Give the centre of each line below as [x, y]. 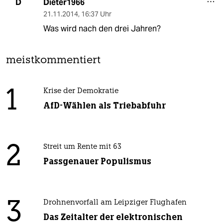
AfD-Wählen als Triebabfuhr [104, 105]
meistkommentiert [53, 60]
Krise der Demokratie [81, 91]
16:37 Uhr [96, 14]
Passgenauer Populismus [97, 161]
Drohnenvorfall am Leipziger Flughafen [115, 203]
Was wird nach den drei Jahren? [102, 28]
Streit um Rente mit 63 [82, 147]
